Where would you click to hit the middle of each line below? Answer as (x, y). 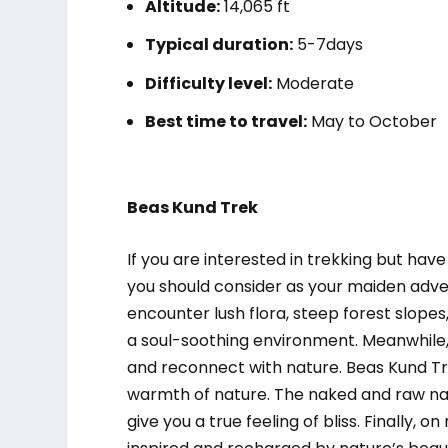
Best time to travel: (226, 121)
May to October (372, 121)
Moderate (313, 83)
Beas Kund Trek (193, 207)
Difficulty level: (209, 83)
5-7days (328, 45)
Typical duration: (219, 45)
